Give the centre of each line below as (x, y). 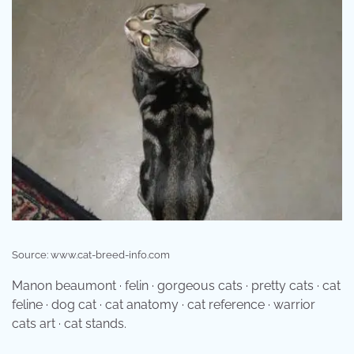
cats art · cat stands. (69, 324)
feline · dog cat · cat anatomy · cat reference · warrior (164, 305)
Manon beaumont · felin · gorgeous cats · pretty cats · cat (176, 286)
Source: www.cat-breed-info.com (91, 255)
